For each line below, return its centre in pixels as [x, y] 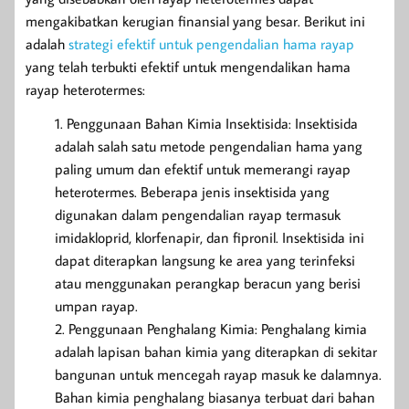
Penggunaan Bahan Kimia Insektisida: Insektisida [212, 123]
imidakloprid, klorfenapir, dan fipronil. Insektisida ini [210, 237]
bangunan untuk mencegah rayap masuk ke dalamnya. [218, 374]
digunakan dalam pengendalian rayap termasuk [198, 214]
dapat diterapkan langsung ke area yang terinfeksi [205, 260]
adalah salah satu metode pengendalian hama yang [209, 146]
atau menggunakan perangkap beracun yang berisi [208, 283]
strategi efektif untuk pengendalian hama [193, 43]
